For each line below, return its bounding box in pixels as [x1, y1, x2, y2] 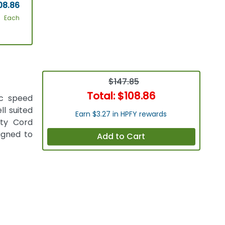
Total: [86, 88, 118, 103]
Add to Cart [97, 131, 146, 143]
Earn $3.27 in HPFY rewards [75, 108, 167, 119]
